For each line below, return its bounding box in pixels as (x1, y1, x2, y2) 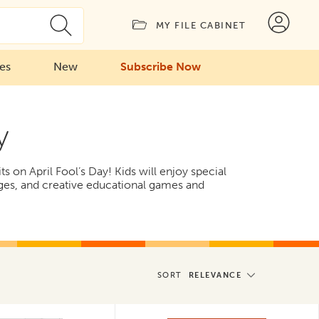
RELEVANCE (188, 271, 241, 280)
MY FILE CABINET (155, 20, 246, 31)
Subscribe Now (120, 59, 201, 73)
